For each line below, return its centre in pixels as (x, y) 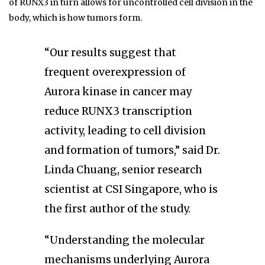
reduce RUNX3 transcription (118, 112)
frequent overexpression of (115, 72)
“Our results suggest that (110, 53)
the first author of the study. (117, 209)
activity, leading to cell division (125, 131)
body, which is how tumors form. (75, 18)
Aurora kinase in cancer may (118, 92)
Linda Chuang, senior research (123, 170)
